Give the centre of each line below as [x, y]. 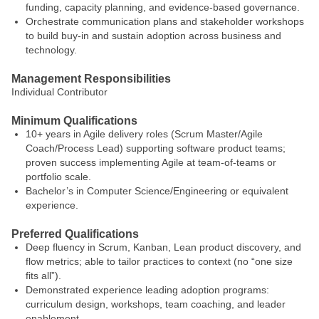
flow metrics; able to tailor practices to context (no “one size [159, 261]
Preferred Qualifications [75, 234]
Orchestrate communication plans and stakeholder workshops [165, 21]
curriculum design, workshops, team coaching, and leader [156, 304]
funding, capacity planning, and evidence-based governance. [163, 7]
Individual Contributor [59, 92]
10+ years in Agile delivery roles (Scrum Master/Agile [144, 134]
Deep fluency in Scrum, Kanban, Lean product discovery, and [163, 247]
